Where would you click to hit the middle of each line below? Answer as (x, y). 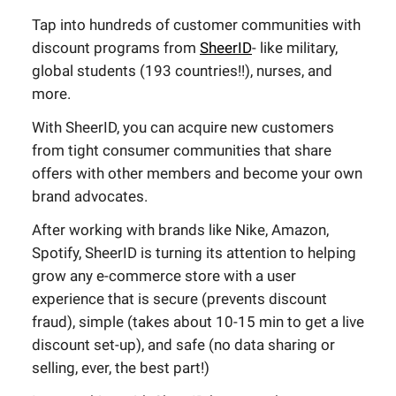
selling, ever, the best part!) (121, 368)
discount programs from (116, 48)
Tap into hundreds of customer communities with (196, 25)
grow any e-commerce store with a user (164, 276)
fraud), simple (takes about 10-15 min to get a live (198, 322)
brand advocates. (90, 197)
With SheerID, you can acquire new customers (183, 128)
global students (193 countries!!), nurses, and (182, 71)
